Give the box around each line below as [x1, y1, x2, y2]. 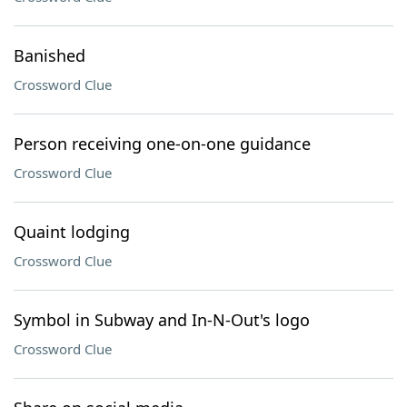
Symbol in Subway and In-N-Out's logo [14, 309, 310, 331]
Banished [14, 45, 85, 66]
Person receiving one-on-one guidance [14, 133, 311, 154]
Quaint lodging [14, 221, 130, 243]
